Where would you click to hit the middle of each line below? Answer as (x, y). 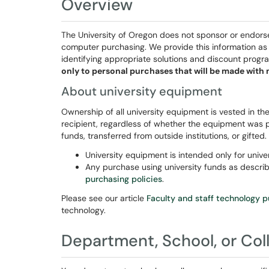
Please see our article (104, 198)
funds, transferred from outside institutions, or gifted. (164, 136)
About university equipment (142, 91)
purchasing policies (124, 179)
